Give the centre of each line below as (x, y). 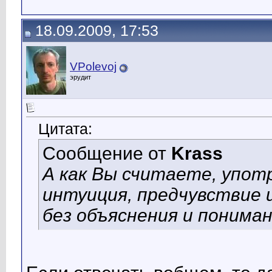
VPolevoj (93, 66)
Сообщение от (107, 154)
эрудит (80, 77)
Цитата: (65, 129)
